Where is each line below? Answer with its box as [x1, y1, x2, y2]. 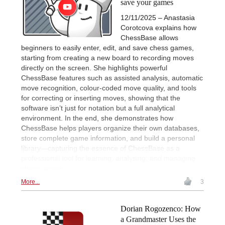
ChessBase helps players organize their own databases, [21, 124, 199, 132]
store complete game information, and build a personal [21, 134, 195, 142]
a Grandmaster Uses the [121, 215, 196, 223]
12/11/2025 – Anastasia [121, 14, 195, 22]
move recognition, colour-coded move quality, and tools [21, 84, 196, 92]
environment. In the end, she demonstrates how [21, 114, 173, 122]
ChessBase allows [121, 34, 178, 42]
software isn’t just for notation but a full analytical [21, 104, 175, 112]
